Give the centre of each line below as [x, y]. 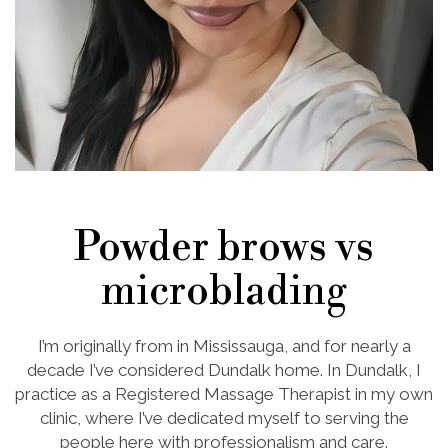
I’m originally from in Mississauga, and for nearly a [224, 345]
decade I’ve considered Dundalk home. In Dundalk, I [224, 369]
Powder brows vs [224, 247]
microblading [224, 291]
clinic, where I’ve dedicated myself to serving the [224, 417]
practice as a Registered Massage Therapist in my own [224, 393]
